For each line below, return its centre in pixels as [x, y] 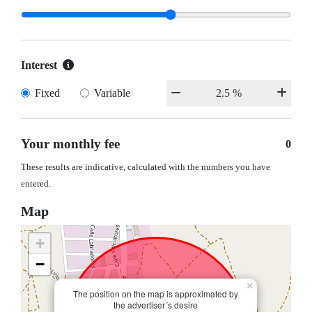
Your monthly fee [70, 144]
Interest [39, 65]
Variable [112, 93]
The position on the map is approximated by [156, 294]
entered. [36, 184]
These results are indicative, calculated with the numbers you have [146, 167]
